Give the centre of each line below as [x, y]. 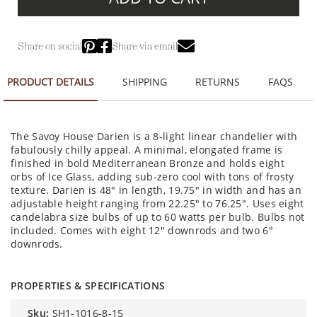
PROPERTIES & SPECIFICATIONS [88, 285]
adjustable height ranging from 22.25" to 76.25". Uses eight [157, 203]
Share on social [50, 45]
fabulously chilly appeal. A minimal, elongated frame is [147, 149]
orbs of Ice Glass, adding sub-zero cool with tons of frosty [152, 176]
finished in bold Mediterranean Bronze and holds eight [148, 163]
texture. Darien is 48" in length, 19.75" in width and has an [156, 190]
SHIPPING [145, 81]
